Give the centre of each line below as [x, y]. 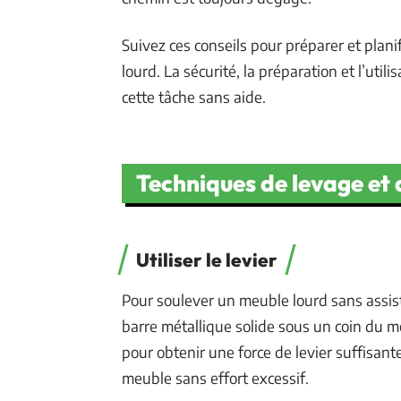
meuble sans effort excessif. [215, 377]
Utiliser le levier [207, 259]
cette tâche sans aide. [194, 96]
